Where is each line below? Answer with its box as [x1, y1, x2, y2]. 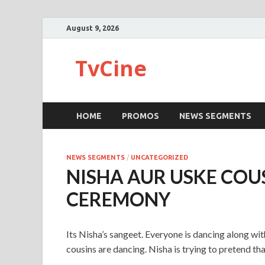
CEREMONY [66, 188, 170, 211]
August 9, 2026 [66, 24, 119, 32]
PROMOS [122, 111, 159, 121]
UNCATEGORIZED [131, 154, 188, 161]
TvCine [75, 54, 147, 83]
